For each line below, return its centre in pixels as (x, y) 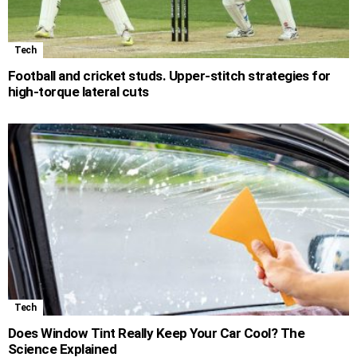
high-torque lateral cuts (78, 92)
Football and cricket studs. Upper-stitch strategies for (169, 76)
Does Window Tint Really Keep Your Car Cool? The (157, 333)
